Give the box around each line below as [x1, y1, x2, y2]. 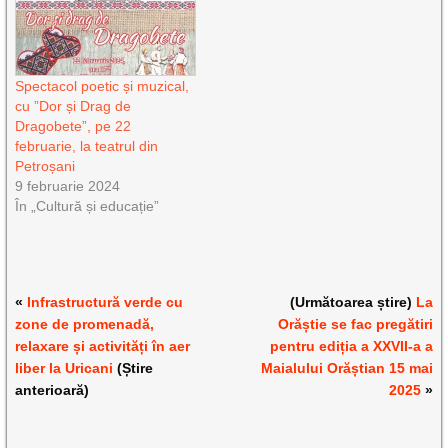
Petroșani [15, 158, 76, 175]
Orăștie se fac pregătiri [277, 316, 433, 333]
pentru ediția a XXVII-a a [269, 338, 433, 355]
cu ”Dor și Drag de [15, 98, 132, 115]
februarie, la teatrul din [15, 138, 159, 155]
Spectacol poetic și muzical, [15, 78, 190, 95]
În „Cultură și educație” [15, 198, 160, 215]
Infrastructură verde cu [27, 294, 184, 311]
